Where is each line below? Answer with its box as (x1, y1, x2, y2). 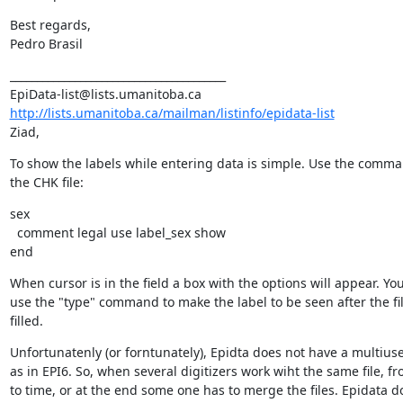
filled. (9, 311, 43, 329)
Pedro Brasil (9, 34, 83, 52)
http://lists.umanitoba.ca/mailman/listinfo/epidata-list (9, 103, 335, 121)
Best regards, (9, 15, 91, 33)
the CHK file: (9, 173, 84, 191)
